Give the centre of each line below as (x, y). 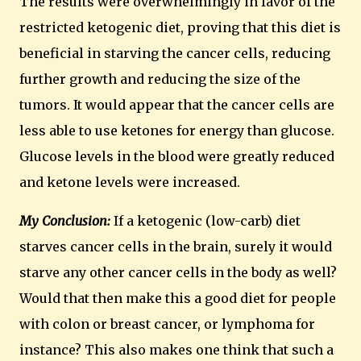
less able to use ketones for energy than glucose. (177, 131)
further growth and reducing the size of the (160, 79)
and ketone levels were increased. (130, 182)
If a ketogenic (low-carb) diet (207, 221)
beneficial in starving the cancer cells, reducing (175, 53)
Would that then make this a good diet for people (178, 298)
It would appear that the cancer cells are (204, 105)
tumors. (45, 105)
